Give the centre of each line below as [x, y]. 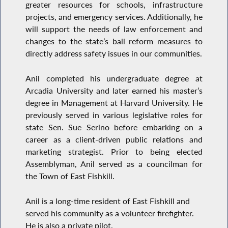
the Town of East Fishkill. [70, 176]
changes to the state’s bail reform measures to [114, 41]
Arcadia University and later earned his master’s [114, 91]
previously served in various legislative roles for [114, 115]
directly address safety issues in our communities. [114, 54]
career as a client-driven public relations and [114, 140]
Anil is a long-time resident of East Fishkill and [108, 201]
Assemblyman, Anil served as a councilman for [114, 164]
